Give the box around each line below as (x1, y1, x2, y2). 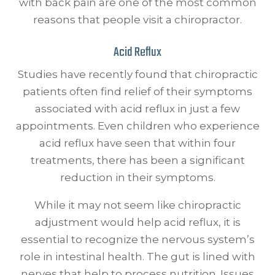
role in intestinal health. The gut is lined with (20, 250, 255, 263)
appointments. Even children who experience (15, 120, 260, 133)
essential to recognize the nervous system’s (20, 233, 255, 246)
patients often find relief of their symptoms (23, 85, 252, 98)
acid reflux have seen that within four (39, 137, 236, 150)
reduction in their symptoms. (60, 171, 215, 184)
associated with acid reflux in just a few (35, 103, 240, 115)
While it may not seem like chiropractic (34, 199, 241, 212)
